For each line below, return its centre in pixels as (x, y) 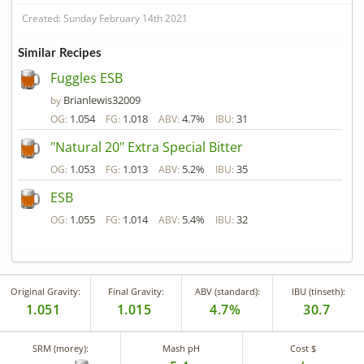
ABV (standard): (227, 292)
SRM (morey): (60, 349)
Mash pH (182, 349)
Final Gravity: (136, 292)
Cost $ (303, 349)
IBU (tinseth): (318, 292)
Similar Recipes (60, 54)
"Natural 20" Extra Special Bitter (147, 147)
